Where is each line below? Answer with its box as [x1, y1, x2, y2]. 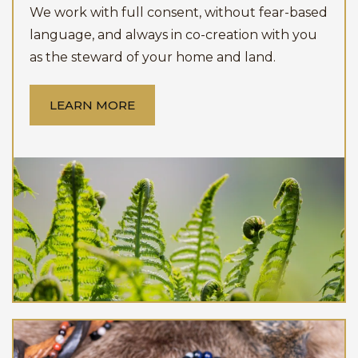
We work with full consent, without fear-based [30, 5, 328, 20]
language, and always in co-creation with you [30, 27, 317, 42]
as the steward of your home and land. [30, 50, 276, 65]
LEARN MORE [50, 97, 135, 113]
